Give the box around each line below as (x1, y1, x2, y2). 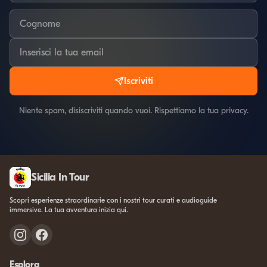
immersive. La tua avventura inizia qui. (10, 206, 128, 214)
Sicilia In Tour (31, 171, 89, 184)
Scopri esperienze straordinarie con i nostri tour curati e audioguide (10, 196, 217, 204)
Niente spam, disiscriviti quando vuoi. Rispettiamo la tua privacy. (18, 105, 249, 116)
